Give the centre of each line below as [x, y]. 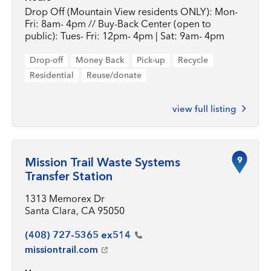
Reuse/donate [114, 75]
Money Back [100, 60]
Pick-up [151, 60]
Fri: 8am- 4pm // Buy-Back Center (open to [118, 24]
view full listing [204, 109]
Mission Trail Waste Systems [103, 162]
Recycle [193, 60]
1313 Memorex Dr [65, 198]
